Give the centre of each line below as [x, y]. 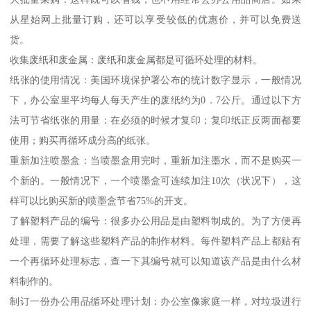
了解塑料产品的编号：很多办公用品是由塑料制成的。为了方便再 [155, 221]
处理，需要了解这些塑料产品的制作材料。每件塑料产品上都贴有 [155, 241]
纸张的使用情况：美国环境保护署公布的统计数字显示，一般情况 [155, 80]
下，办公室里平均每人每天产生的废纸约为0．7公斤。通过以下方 [155, 100]
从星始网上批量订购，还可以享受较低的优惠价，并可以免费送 [155, 20]
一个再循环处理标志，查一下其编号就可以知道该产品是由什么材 [155, 261]
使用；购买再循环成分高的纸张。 [83, 141]
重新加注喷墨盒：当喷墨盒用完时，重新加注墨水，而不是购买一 [155, 161]
